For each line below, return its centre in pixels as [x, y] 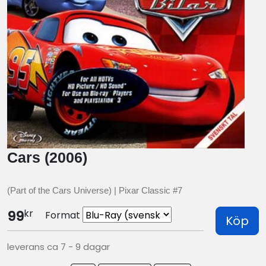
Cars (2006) [47, 157]
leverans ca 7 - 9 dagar [58, 246]
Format [63, 215]
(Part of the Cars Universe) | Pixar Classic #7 [95, 190]
